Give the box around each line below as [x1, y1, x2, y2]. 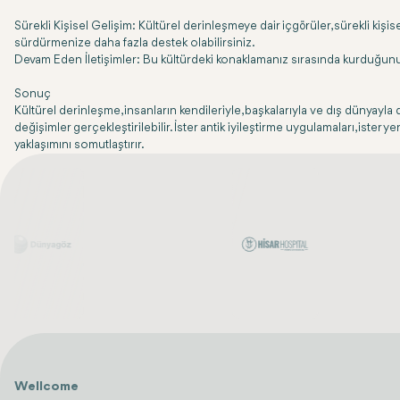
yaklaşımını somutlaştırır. [14, 139, 145, 151]
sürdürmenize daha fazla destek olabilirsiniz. [14, 37, 255, 49]
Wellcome [14, 380, 79, 395]
